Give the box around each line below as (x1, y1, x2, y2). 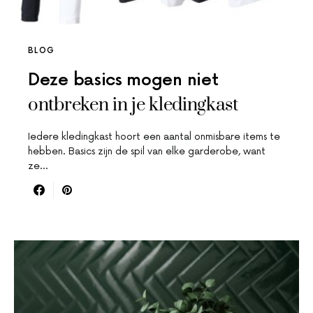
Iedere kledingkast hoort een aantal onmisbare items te (28, 131, 280, 143)
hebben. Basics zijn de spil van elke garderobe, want (28, 145, 265, 158)
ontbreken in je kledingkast (28, 94, 238, 117)
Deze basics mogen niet (28, 70, 219, 91)
